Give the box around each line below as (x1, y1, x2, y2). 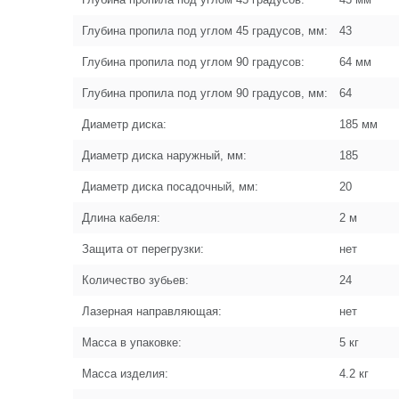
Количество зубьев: (82, 273, 189, 287)
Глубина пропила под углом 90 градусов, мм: (82, 86, 328, 100)
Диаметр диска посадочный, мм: (82, 180, 258, 193)
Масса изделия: (82, 367, 168, 380)
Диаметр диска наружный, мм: (82, 149, 247, 162)
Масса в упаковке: (82, 336, 182, 349)
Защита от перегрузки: (82, 242, 204, 256)
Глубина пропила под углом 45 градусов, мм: (82, 24, 328, 37)
